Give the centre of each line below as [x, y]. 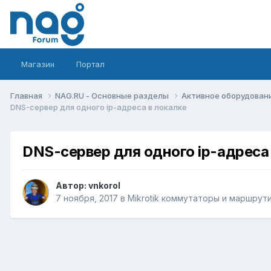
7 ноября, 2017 [87, 198]
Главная [27, 95]
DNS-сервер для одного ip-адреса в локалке [99, 107]
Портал [90, 64]
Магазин [38, 64]
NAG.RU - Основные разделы [113, 95]
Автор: [72, 186]
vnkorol [104, 186]
